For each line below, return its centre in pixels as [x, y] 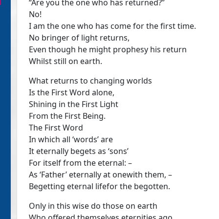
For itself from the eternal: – [80, 163]
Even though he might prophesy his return [108, 49]
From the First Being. [67, 116]
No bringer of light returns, [79, 38]
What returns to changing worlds [90, 81]
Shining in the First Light [74, 104]
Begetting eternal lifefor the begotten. [99, 186]
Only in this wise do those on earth [93, 206]
